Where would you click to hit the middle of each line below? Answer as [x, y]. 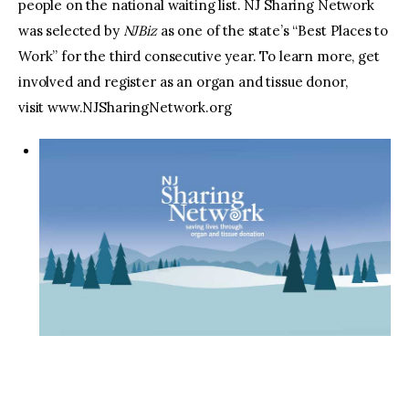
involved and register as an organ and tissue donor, [183, 82]
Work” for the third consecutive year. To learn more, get [199, 57]
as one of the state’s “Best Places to [273, 31]
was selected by [71, 31]
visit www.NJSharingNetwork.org [125, 108]
